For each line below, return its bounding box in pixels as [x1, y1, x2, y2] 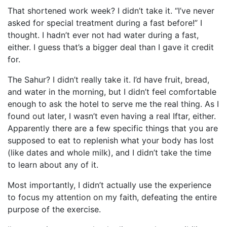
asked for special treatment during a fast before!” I [8, 18, 202, 28]
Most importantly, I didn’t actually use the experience [8, 180, 211, 190]
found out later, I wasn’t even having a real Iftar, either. [8, 111, 216, 121]
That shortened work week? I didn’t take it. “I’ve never [8, 6, 214, 16]
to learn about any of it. [8, 160, 98, 170]
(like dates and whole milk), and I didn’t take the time [8, 147, 211, 158]
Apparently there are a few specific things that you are [8, 123, 218, 133]
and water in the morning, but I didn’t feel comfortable [8, 87, 216, 97]
